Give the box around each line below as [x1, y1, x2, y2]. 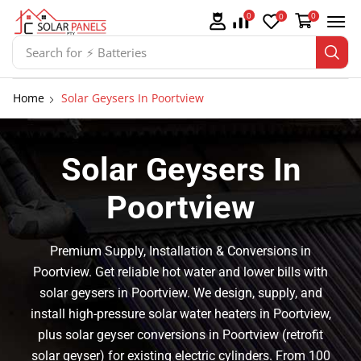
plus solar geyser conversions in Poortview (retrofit [38, 327, 323, 343]
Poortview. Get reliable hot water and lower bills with [33, 264, 328, 280]
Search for [25, 44, 82, 60]
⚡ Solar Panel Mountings [85, 44, 222, 60]
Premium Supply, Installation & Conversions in [50, 243, 311, 259]
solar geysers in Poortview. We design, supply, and [39, 285, 322, 301]
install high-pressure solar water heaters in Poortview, [30, 306, 331, 322]
